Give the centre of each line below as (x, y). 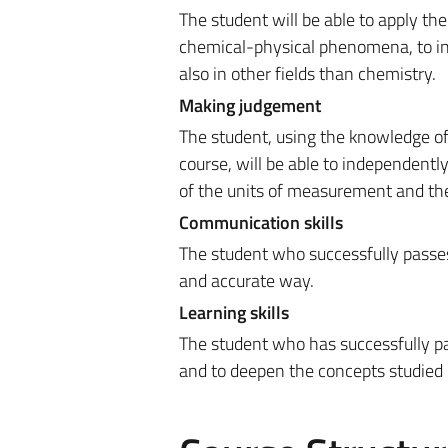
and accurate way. (246, 280)
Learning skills (233, 312)
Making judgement (249, 105)
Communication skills (260, 222)
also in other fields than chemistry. (307, 73)
